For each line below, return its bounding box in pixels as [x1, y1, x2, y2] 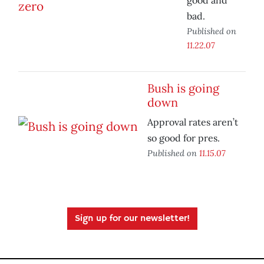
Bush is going [147, 81, 219, 96]
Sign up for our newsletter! [74, 213, 190, 225]
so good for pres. [147, 132, 220, 144]
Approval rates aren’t [147, 116, 238, 128]
